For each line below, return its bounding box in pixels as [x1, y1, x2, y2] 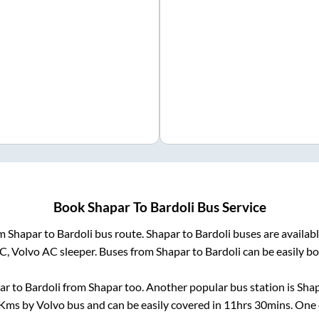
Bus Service [194, 199, 266, 216]
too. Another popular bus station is [122, 280, 297, 294]
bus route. [93, 226, 146, 241]
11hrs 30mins [223, 298, 291, 312]
